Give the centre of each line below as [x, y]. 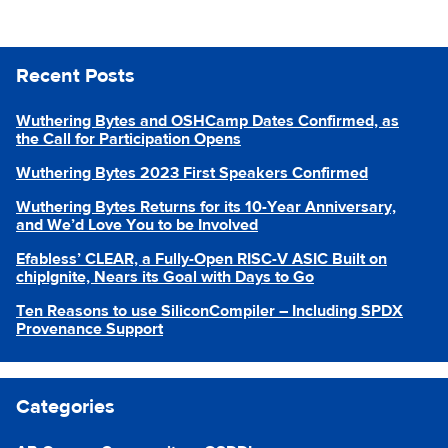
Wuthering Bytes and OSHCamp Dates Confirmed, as [207, 121]
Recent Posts [75, 75]
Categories [65, 406]
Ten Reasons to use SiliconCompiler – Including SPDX [209, 311]
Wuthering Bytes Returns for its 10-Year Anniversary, [206, 207]
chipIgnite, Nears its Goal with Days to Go [165, 277]
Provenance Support [89, 329]
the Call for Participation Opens [128, 139]
